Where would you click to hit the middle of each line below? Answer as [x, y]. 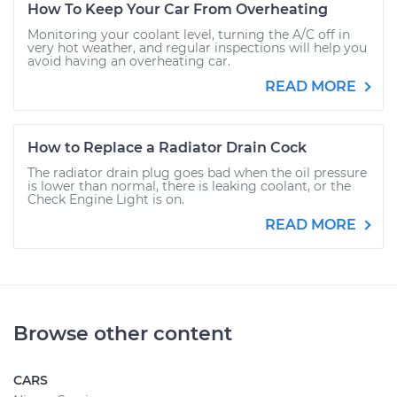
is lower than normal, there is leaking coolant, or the [189, 186]
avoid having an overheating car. [129, 61]
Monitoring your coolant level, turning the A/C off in [189, 35]
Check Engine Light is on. [106, 199]
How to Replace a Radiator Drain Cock [167, 148]
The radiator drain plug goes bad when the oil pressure [197, 173]
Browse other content [123, 334]
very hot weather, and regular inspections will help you [197, 48]
